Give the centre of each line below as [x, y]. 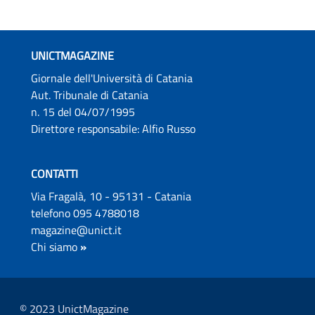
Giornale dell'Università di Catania [113, 78]
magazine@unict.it [76, 230]
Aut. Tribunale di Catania [91, 95]
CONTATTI [54, 173]
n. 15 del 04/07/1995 [84, 111]
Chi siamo [54, 246]
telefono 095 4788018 [86, 213]
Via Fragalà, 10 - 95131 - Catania [112, 196]
